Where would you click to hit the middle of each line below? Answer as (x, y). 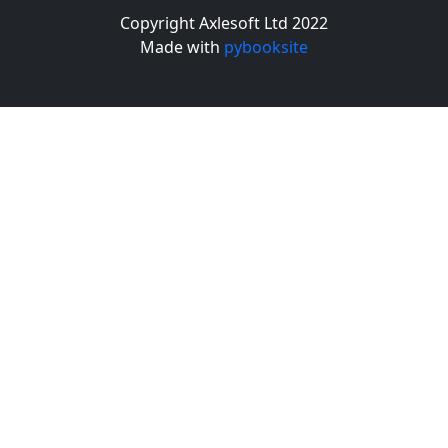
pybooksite (266, 47)
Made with (182, 47)
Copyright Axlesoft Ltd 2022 (224, 23)
